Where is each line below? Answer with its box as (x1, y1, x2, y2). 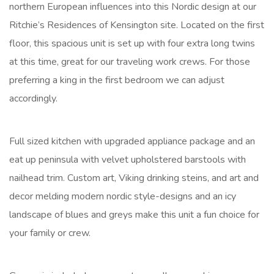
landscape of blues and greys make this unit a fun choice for (9, 208, 259, 222)
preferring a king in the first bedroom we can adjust (9, 73, 224, 87)
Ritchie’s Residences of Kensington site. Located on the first (9, 18, 264, 32)
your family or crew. (9, 226, 91, 240)
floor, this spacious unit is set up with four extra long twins (9, 37, 255, 51)
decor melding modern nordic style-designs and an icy (9, 190, 236, 204)
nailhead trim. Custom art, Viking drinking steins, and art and (9, 171, 259, 185)
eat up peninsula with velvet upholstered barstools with (9, 153, 246, 167)
